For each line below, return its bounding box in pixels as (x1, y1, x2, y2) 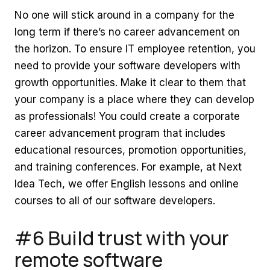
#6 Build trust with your (14, 225, 229, 251)
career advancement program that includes (14, 127, 225, 139)
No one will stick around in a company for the (14, 9, 234, 21)
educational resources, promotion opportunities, (14, 144, 246, 156)
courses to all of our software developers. (14, 195, 215, 207)
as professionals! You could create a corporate (14, 110, 240, 122)
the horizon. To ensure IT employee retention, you (14, 43, 256, 55)
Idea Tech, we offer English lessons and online (14, 178, 239, 190)
